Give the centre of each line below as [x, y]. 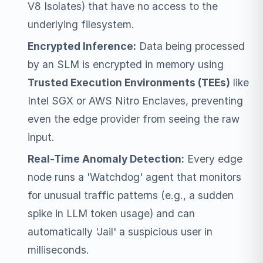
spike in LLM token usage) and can [111, 213]
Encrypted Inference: [82, 46]
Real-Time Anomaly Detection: [106, 159]
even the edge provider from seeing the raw [133, 119]
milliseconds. [58, 250]
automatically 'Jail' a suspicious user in [120, 232]
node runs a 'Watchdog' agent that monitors [134, 177]
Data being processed [190, 46]
